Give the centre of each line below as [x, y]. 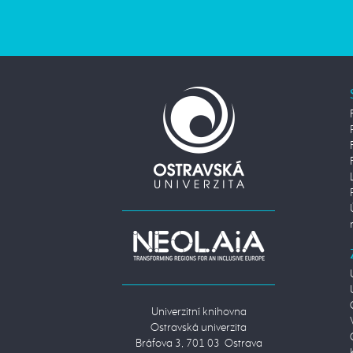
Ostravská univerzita [199, 327]
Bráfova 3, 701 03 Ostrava [199, 343]
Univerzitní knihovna [199, 312]
